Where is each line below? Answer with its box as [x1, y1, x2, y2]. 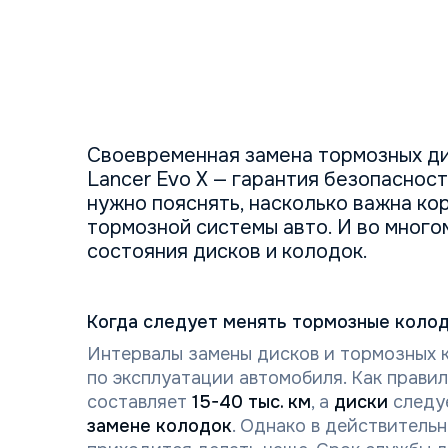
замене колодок [87, 415, 232, 437]
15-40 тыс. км [192, 391, 311, 413]
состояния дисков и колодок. [87, 239, 368, 264]
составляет [87, 391, 192, 413]
